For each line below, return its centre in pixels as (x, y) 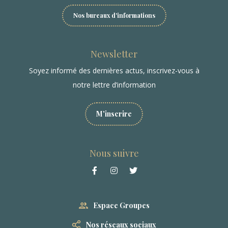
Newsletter (114, 54)
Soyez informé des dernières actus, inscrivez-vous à (114, 71)
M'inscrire (114, 114)
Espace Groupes (121, 206)
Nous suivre (114, 153)
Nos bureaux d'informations (114, 16)
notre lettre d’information (114, 85)
